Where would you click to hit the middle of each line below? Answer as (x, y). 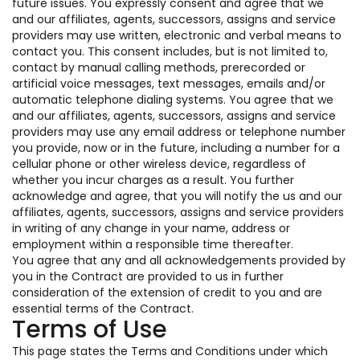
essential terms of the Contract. (103, 309)
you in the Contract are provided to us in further (148, 276)
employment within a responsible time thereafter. (153, 244)
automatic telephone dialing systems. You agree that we (173, 100)
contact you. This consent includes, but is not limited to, (170, 51)
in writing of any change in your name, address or (151, 228)
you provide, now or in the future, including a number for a (176, 148)
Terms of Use (90, 329)
